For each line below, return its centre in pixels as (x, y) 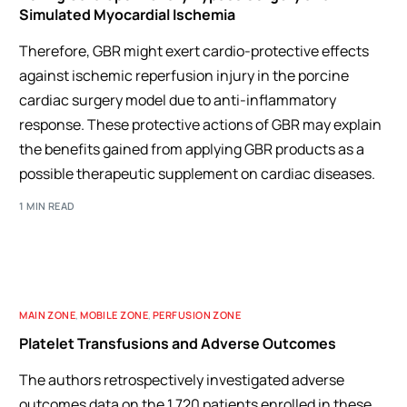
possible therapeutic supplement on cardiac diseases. (198, 173)
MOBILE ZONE (114, 315)
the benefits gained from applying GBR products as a (192, 149)
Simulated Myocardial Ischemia (128, 14)
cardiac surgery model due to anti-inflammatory (178, 99)
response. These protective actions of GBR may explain (201, 124)
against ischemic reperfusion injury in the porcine (184, 75)
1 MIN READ (47, 206)
